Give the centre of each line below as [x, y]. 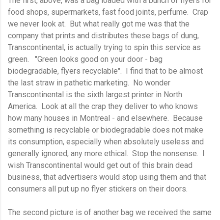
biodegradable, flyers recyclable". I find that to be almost [105, 71]
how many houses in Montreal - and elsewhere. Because [105, 118]
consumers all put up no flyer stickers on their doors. [98, 189]
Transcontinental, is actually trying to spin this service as [104, 47]
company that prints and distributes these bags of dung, [103, 35]
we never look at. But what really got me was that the [99, 24]
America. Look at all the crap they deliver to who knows [103, 106]
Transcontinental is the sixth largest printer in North [95, 94]
